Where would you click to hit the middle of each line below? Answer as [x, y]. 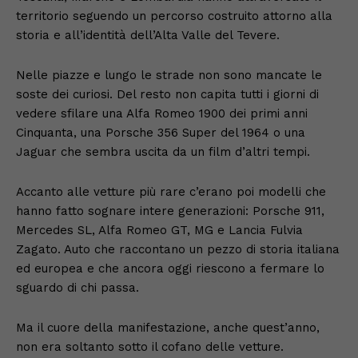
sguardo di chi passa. [78, 287]
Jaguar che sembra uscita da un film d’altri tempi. [163, 151]
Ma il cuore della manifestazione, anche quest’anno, [168, 327]
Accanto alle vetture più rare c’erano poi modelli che [171, 191]
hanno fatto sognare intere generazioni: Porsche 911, [170, 211]
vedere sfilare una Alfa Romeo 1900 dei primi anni [162, 113]
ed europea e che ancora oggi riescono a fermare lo [170, 268]
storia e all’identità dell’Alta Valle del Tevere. [148, 35]
